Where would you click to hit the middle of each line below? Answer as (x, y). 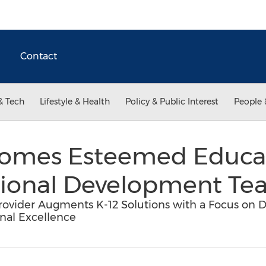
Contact (39, 56)
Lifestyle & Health (75, 102)
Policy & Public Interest (172, 102)
